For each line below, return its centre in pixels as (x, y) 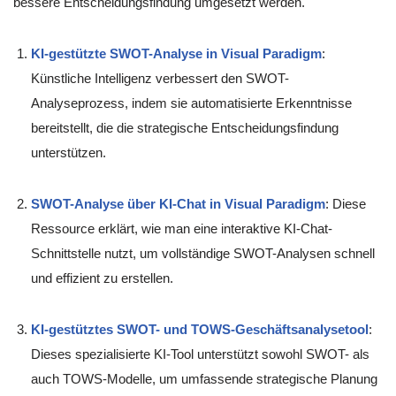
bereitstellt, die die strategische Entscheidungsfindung (185, 128)
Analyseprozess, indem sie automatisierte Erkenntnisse (191, 103)
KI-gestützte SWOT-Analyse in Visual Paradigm (176, 54)
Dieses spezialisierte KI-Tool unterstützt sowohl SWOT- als (200, 354)
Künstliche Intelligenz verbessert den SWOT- (160, 79)
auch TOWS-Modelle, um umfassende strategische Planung (204, 379)
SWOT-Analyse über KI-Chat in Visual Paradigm (178, 204)
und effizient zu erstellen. (102, 278)
